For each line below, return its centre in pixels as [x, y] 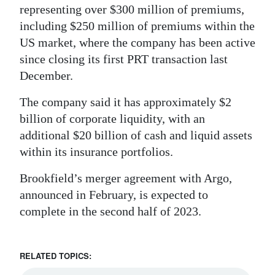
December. [46, 76]
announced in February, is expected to [114, 195]
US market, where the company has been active [137, 43]
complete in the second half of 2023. [110, 211]
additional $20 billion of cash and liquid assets [136, 135]
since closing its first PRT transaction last [124, 59]
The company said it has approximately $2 [126, 102]
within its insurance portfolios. [96, 152]
